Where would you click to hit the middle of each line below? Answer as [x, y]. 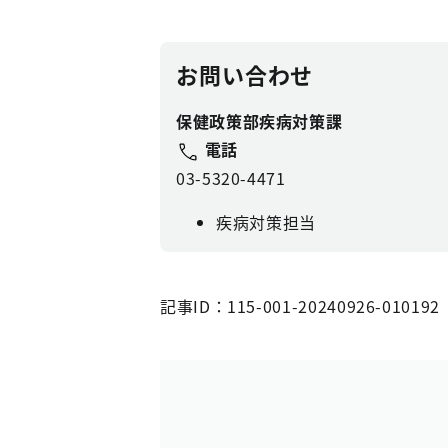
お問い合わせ [245, 74]
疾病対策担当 [266, 221]
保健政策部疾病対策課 [259, 121]
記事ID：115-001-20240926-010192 [300, 305]
